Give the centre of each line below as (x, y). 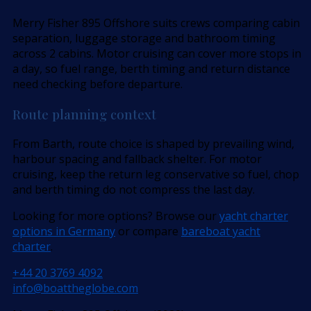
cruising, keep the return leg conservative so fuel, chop (156, 174)
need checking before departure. (98, 84)
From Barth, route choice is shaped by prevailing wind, (153, 143)
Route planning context (84, 115)
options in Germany (64, 231)
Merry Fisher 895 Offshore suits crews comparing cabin (156, 23)
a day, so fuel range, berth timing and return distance (151, 69)
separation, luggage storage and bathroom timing (144, 39)
